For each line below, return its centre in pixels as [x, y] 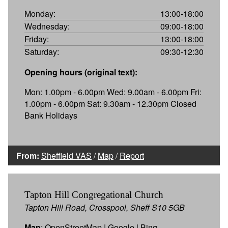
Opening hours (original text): [81, 72]
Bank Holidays [51, 115]
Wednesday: [47, 26]
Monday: [40, 13]
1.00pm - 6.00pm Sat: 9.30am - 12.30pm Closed [110, 103]
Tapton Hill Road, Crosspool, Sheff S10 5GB [105, 207]
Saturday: [42, 51]
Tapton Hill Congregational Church [94, 194]
